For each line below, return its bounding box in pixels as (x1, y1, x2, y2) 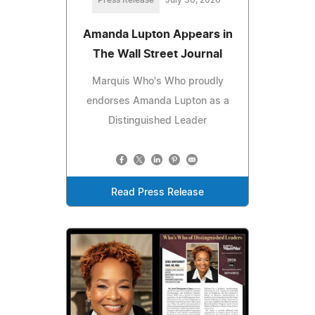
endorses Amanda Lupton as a (86, 96, 229, 106)
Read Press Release (111, 187, 204, 198)
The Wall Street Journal (93, 48, 222, 60)
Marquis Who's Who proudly (91, 76, 224, 86)
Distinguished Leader (108, 115, 207, 126)
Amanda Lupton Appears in (82, 28, 233, 40)
